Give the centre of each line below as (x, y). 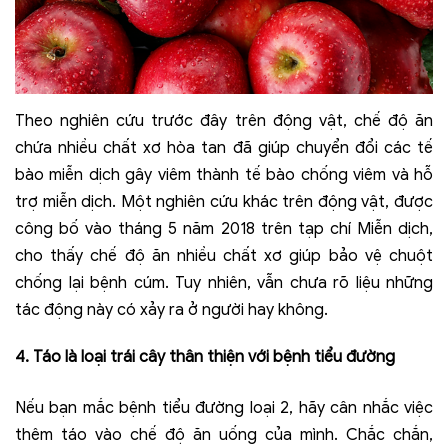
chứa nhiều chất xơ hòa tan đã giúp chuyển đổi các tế (224, 148)
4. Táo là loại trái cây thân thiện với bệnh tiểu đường (205, 357)
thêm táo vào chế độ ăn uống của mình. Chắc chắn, (224, 435)
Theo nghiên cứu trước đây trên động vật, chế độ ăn (224, 121)
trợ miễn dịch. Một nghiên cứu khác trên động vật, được (224, 202)
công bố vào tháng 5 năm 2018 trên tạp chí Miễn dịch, (224, 229)
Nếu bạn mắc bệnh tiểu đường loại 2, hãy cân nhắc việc (224, 408)
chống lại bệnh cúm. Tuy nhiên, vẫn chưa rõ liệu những (224, 283)
